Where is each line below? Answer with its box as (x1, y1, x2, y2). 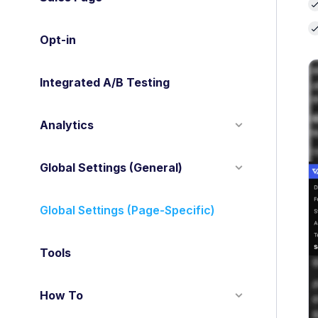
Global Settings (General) (40, 160, 182, 175)
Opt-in (40, 33, 76, 47)
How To (40, 288, 83, 302)
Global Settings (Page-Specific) (40, 203, 215, 217)
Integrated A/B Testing (40, 75, 170, 89)
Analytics (40, 118, 94, 132)
